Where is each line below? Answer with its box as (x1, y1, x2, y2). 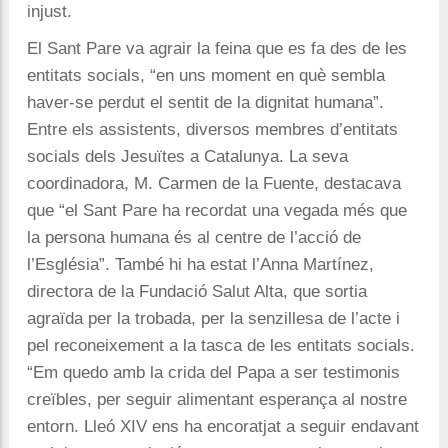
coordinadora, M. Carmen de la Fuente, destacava (27, 174, 401, 194)
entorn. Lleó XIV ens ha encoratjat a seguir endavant (27, 417, 419, 437)
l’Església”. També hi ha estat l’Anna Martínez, (27, 255, 374, 275)
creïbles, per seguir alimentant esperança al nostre (27, 390, 407, 410)
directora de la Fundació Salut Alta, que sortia (27, 282, 367, 302)
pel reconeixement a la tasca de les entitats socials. (27, 336, 415, 356)
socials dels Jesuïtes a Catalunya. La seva (27, 147, 348, 167)
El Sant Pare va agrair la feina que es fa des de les (27, 39, 407, 59)
